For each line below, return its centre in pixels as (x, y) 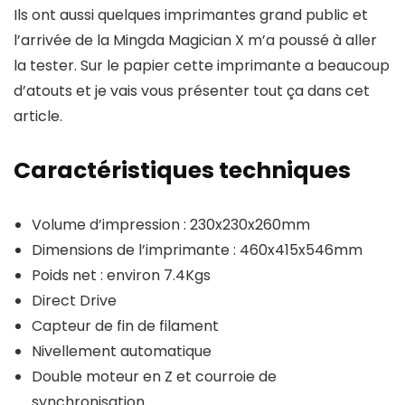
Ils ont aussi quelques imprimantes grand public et (191, 14)
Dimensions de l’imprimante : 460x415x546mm (197, 250)
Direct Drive (74, 300)
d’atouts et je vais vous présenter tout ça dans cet (192, 90)
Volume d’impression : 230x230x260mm (171, 224)
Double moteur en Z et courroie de (154, 376)
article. (38, 116)
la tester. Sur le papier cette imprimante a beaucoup (202, 65)
